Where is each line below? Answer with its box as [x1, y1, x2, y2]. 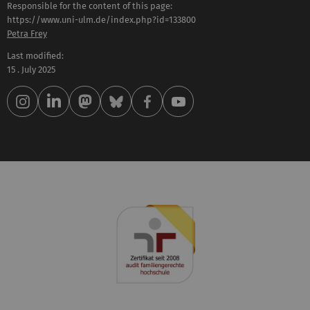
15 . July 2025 [7, 64, 55, 75]
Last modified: [7, 51, 64, 62]
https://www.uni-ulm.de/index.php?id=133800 [7, 14, 196, 25]
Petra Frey [7, 28, 47, 39]
